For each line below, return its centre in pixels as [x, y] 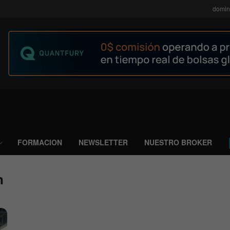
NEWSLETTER [103, 142]
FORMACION [40, 142]
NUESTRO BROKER [178, 142]
